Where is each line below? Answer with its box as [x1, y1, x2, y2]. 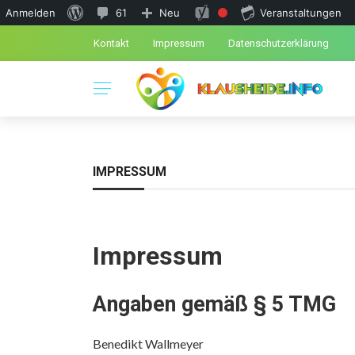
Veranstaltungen [260, 6, 342, 19]
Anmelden [6, 6, 55, 19]
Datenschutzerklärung [228, 37, 329, 49]
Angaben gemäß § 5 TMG [93, 292, 336, 317]
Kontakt [94, 37, 129, 49]
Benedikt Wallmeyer [93, 336, 204, 351]
